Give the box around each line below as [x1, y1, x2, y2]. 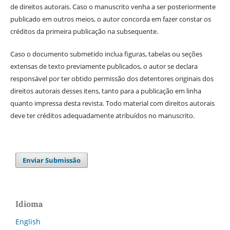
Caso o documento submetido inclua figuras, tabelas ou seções [10, 49, 202, 59]
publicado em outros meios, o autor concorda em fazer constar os [10, 14, 211, 24]
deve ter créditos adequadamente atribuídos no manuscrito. [10, 111, 195, 121]
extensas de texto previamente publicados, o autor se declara [10, 62, 198, 71]
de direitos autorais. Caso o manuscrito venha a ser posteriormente [10, 2, 216, 12]
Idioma [15, 199, 43, 209]
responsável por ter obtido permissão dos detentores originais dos [10, 74, 214, 84]
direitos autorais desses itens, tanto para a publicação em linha [10, 86, 201, 96]
